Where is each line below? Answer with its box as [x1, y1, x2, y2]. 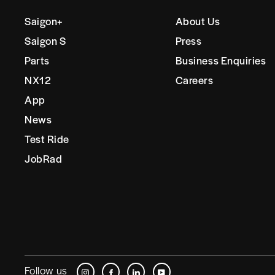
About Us [175, 14, 220, 29]
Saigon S [25, 33, 66, 48]
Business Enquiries [175, 53, 266, 68]
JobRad [25, 150, 63, 166]
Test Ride [25, 131, 69, 147]
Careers [175, 72, 214, 88]
